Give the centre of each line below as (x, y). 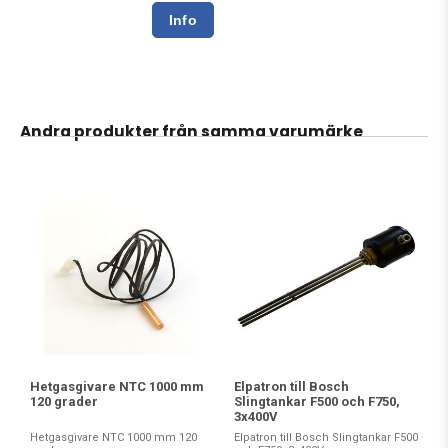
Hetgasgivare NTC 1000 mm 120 (113, 437)
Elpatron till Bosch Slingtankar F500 (326, 437)
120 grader (64, 401)
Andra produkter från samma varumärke (191, 131)
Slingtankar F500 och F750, (317, 401)
